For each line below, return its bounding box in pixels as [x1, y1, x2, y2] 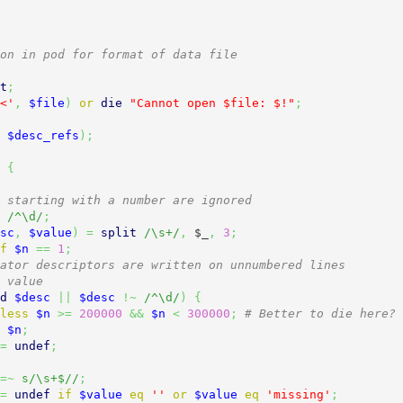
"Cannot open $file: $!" [129, 95, 295, 110]
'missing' [265, 387, 331, 401]
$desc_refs [6, 128, 79, 142]
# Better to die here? [244, 306, 396, 320]
